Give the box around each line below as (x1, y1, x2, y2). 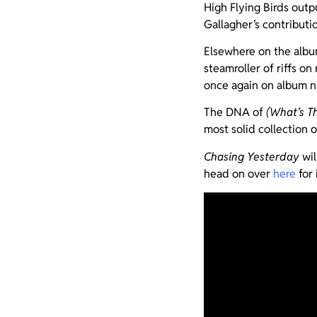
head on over (204, 166, 273, 181)
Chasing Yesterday (204, 149, 299, 164)
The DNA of (204, 105, 266, 120)
